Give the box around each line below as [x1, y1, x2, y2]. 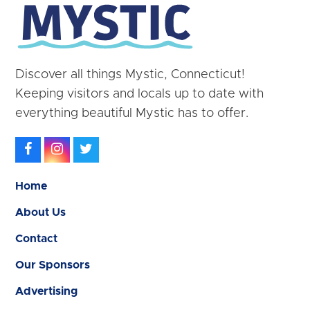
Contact [15, 233, 58, 245]
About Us [15, 207, 66, 219]
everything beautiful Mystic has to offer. [15, 107, 249, 120]
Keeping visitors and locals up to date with [15, 88, 264, 101]
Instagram [63, 143, 127, 157]
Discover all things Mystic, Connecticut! [15, 69, 246, 82]
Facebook [32, 143, 99, 157]
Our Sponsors [15, 259, 91, 271]
